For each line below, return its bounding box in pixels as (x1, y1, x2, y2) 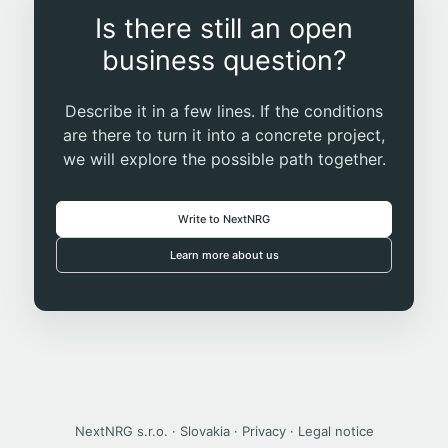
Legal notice (297, 423, 374, 440)
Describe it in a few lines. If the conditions (65, 101, 383, 122)
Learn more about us (169, 248, 279, 263)
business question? (101, 44, 347, 78)
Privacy (241, 423, 286, 440)
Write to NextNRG (178, 212, 270, 227)
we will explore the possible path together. (62, 149, 386, 170)
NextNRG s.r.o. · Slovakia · (74, 423, 242, 440)
